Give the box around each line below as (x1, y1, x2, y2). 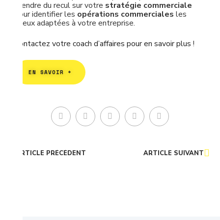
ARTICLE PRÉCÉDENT (16, 149, 86, 158)
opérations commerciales (77, 9, 174, 20)
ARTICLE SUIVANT (143, 149, 204, 158)
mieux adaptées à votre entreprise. (15, 18, 135, 28)
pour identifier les (15, 9, 77, 20)
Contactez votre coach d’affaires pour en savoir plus (15, 38, 193, 49)
